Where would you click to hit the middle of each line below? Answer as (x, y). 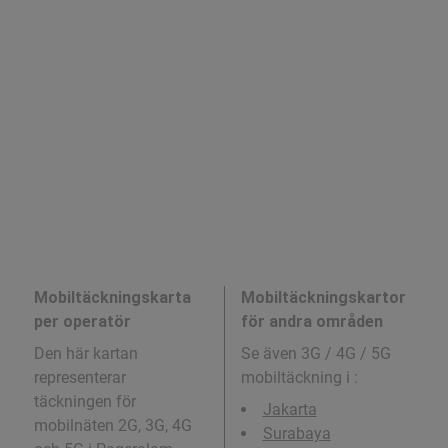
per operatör (82, 322)
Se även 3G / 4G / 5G (315, 354)
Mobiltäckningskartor (323, 298)
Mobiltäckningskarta (112, 298)
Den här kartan (85, 354)
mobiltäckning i (297, 378)
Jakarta (289, 410)
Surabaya (296, 434)
